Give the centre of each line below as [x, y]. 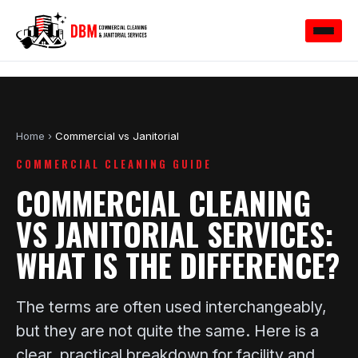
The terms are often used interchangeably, [171, 307]
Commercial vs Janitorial [117, 135]
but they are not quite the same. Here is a [167, 331]
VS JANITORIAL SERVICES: [175, 234]
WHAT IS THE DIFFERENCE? [178, 265]
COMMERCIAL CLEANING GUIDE [114, 164]
